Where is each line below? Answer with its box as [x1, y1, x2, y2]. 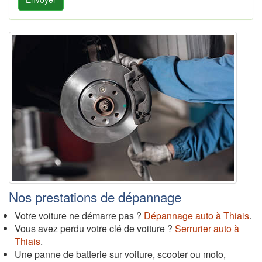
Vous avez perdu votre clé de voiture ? [15, 221, 175, 235]
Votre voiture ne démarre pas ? [15, 208, 144, 222]
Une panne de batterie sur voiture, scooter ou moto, [15, 247, 226, 261]
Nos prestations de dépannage [9, 187, 181, 206]
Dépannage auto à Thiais [144, 208, 249, 222]
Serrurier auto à [175, 221, 239, 235]
